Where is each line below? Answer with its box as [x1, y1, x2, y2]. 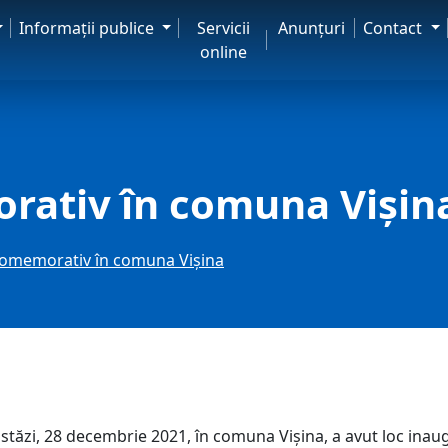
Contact [363, 17, 427, 39]
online [199, 41, 247, 63]
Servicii [196, 17, 250, 39]
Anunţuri [277, 17, 345, 39]
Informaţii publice [18, 17, 158, 39]
